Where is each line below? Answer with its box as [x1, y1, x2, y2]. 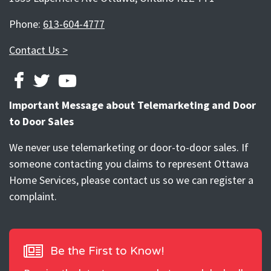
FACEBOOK [23, 73, 85, 87]
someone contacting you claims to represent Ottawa [9, 156, 249, 171]
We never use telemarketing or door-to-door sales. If [9, 140, 249, 154]
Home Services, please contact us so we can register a [9, 172, 253, 187]
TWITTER [48, 73, 101, 87]
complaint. [9, 189, 57, 203]
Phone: [9, 16, 43, 31]
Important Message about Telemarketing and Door [9, 97, 256, 112]
